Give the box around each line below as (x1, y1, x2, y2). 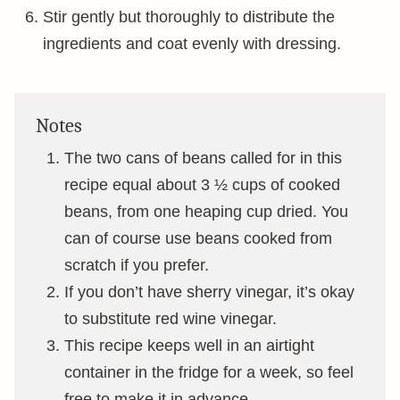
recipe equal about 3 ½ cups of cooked (64, 176, 340, 195)
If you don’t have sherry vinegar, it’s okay (64, 283, 354, 302)
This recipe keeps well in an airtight (64, 337, 314, 355)
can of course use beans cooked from (64, 229, 332, 248)
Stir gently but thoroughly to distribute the (43, 8, 335, 27)
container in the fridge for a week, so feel (64, 363, 354, 382)
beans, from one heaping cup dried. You (64, 203, 348, 221)
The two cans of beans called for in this (64, 149, 342, 168)
